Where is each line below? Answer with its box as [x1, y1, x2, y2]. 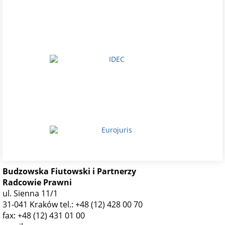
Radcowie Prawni [3, 177, 72, 188]
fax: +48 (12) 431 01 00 [3, 210, 85, 221]
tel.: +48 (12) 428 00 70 [60, 199, 143, 210]
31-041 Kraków [3, 199, 60, 210]
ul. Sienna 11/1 [3, 188, 58, 199]
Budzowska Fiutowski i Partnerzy [3, 166, 136, 177]
